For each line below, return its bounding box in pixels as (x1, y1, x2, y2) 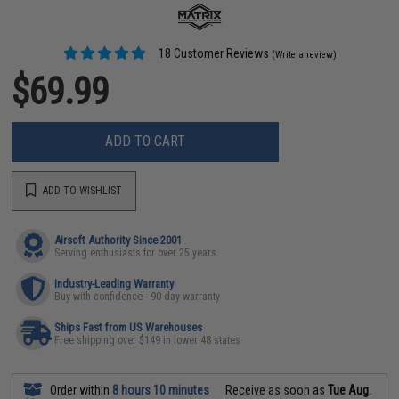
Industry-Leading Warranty (54, 276, 175, 290)
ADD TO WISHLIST (40, 184, 123, 197)
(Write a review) (271, 48, 337, 61)
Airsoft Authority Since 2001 (54, 232, 183, 247)
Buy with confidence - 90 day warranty (54, 289, 221, 303)
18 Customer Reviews (155, 45, 269, 61)
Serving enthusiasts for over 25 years (54, 246, 217, 259)
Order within (47, 382, 113, 397)
